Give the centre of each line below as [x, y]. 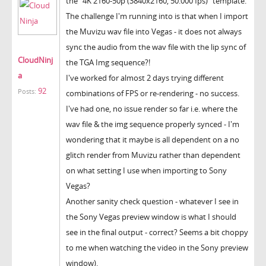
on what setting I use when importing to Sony [146, 170]
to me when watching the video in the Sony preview [157, 247]
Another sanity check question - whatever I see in [152, 201]
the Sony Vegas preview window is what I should [151, 216]
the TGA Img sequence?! [108, 62]
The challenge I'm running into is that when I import [157, 16]
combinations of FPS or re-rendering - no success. [153, 93]
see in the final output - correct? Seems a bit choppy [157, 232]
